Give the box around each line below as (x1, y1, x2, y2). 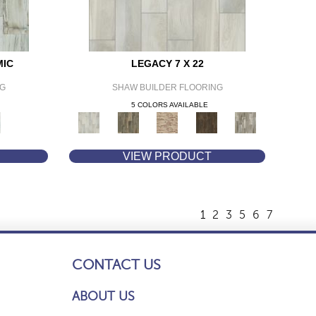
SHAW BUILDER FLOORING (111, 83, 223, 92)
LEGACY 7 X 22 (130, 58, 204, 69)
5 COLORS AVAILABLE (130, 101, 208, 109)
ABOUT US (72, 289, 135, 303)
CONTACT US (72, 257, 161, 273)
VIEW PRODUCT (123, 150, 212, 162)
